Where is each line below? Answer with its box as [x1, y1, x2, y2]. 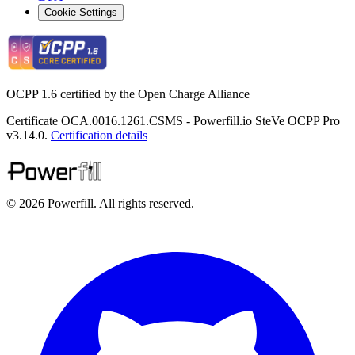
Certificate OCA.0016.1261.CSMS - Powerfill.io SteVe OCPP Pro [6, 113, 340, 128]
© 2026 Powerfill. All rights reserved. [6, 196, 194, 210]
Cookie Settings [44, 6, 117, 18]
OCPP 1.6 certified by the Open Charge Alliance [6, 86, 250, 101]
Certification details [51, 128, 147, 142]
